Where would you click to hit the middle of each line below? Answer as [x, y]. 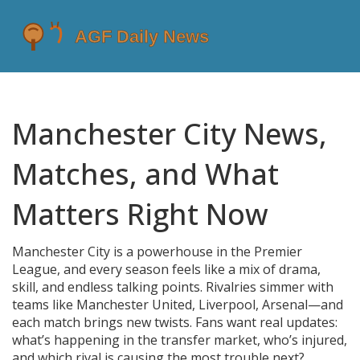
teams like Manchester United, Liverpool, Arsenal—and [178, 305]
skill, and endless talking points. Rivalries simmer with [173, 287]
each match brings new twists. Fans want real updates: [175, 322]
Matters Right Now [140, 214]
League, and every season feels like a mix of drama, [166, 269]
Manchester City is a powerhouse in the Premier [157, 252]
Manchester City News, [170, 134]
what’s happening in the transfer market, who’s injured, [180, 340]
